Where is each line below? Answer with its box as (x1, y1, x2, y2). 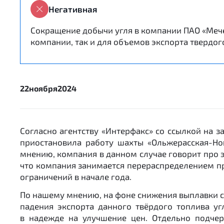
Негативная (48, 3, 97, 14)
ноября (29, 83, 57, 93)
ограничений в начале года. (20, 171, 131, 181)
